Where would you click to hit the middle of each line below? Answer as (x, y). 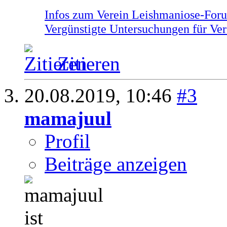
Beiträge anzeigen (116, 164)
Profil (67, 141)
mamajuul (68, 119)
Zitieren (89, 64)
